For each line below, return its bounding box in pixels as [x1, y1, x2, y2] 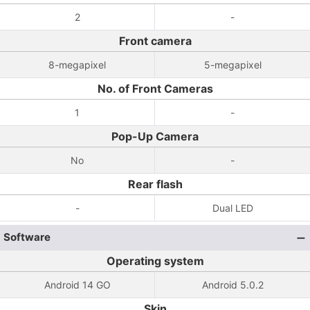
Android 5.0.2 [201, 279, 264, 291]
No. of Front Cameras [97, 82, 213, 95]
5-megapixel [203, 59, 262, 71]
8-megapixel [48, 59, 106, 71]
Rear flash [127, 177, 183, 191]
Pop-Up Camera [111, 129, 199, 143]
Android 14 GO [44, 279, 111, 291]
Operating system [106, 254, 204, 268]
